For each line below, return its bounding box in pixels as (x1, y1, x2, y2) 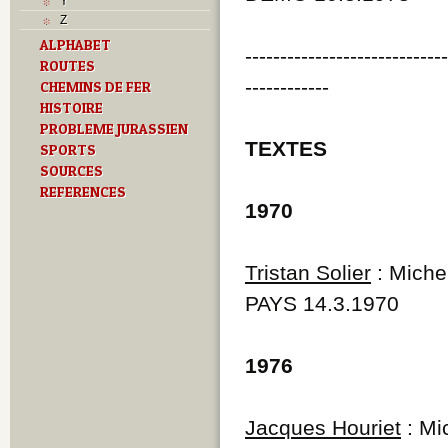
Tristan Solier (245, 260, 371, 284)
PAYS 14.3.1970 (245, 291, 399, 315)
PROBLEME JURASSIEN (40, 119, 188, 138)
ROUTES (40, 56, 95, 75)
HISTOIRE (40, 98, 103, 117)
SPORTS (40, 140, 96, 159)
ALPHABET (40, 35, 111, 54)
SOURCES (40, 161, 103, 180)
